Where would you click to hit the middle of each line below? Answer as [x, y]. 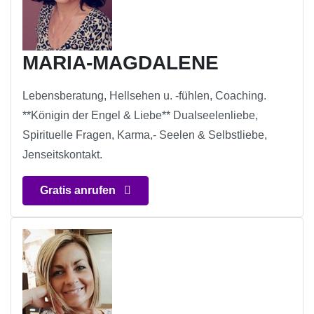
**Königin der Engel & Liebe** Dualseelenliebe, [140, 116]
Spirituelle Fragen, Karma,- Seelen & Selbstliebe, [145, 135]
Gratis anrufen [79, 191]
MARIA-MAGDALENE [121, 63]
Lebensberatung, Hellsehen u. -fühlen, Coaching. [144, 96]
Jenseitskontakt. [62, 155]
